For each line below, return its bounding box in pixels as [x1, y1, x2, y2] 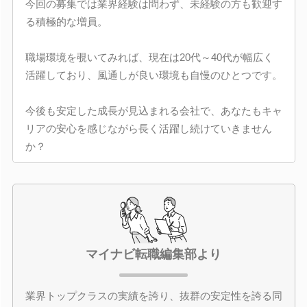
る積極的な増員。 [25, 16, 108, 27]
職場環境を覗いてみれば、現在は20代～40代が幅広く [25, 51, 273, 63]
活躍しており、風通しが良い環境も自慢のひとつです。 [25, 69, 282, 81]
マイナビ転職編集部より [86, 247, 221, 261]
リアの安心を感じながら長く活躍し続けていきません [25, 123, 272, 134]
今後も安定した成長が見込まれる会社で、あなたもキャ [25, 105, 282, 116]
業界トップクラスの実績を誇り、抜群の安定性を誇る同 [25, 290, 282, 302]
